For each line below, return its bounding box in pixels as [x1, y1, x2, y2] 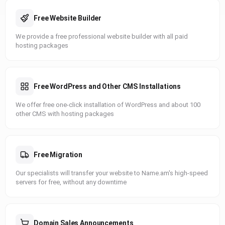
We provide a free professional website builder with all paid [16, 33, 188, 40]
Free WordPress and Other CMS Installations [34, 82, 181, 90]
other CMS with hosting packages [16, 110, 114, 118]
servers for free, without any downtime [16, 178, 127, 186]
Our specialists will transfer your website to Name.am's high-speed [16, 169, 208, 177]
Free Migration [34, 151, 83, 159]
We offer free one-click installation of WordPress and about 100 [16, 101, 200, 108]
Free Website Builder [34, 14, 102, 22]
